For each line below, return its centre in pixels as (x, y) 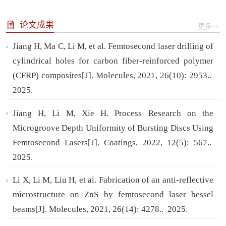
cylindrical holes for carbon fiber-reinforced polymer (113, 61)
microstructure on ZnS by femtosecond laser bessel (113, 195)
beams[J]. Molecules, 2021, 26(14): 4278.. (89, 209)
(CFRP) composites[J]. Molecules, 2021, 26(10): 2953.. (113, 76)
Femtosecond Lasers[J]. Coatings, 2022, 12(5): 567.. (113, 142)
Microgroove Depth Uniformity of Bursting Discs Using (113, 128)
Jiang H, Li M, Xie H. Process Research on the (113, 113)
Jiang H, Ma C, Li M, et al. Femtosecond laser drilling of (113, 46)
